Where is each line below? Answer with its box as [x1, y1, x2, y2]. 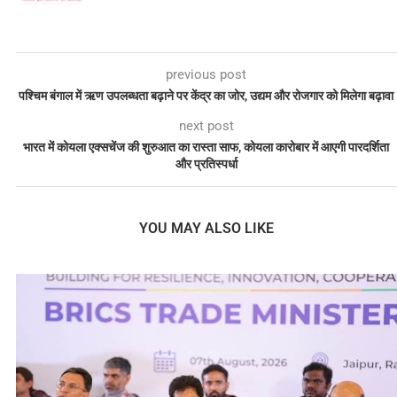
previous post [166, 66, 247, 83]
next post [178, 118, 234, 135]
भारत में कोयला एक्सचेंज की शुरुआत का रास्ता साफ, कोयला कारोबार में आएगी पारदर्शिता [23, 140, 390, 155]
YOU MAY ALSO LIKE [138, 220, 274, 237]
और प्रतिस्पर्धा [175, 157, 237, 172]
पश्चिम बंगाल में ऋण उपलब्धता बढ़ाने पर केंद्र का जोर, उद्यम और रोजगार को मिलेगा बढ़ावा [19, 89, 394, 104]
